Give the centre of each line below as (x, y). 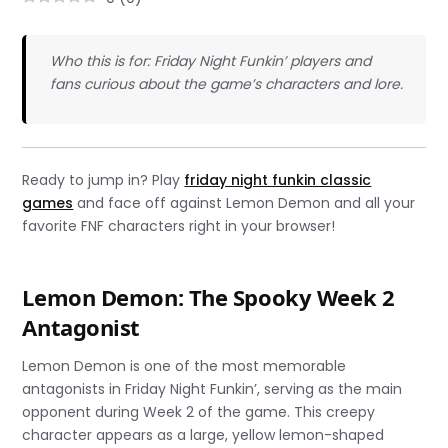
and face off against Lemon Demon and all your (244, 202)
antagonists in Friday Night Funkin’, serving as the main (212, 389)
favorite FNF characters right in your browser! (179, 225)
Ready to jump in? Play (103, 179)
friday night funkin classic (278, 179)
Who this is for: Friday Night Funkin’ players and (210, 61)
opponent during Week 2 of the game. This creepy (199, 412)
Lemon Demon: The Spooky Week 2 (208, 296)
